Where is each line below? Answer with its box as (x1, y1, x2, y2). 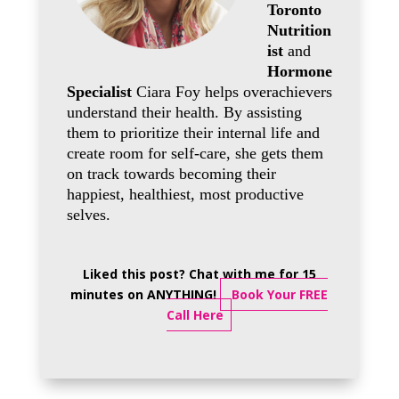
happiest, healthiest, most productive (66, 185, 304, 203)
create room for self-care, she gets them (66, 144, 323, 162)
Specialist (66, 83, 132, 101)
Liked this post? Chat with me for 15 (82, 265, 316, 282)
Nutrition (266, 21, 331, 39)
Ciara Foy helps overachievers (131, 83, 332, 101)
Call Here (167, 306, 224, 323)
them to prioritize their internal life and (66, 124, 320, 142)
